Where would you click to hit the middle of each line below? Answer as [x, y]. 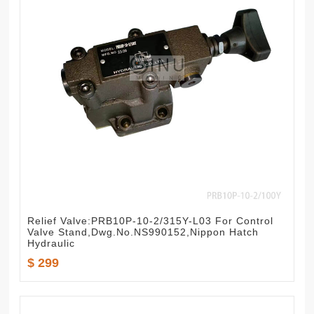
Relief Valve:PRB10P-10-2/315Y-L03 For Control [151, 221]
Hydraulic [52, 244]
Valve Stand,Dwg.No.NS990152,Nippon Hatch [143, 232]
